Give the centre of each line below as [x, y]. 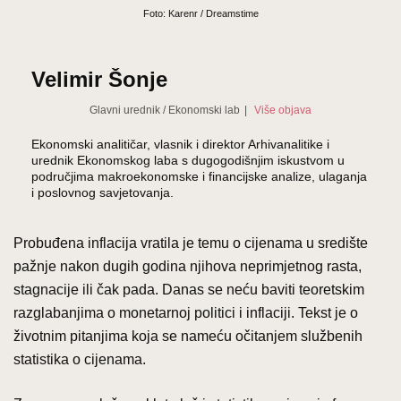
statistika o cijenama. [80, 359]
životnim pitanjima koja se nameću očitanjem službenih [188, 336]
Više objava [283, 110]
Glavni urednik [124, 110]
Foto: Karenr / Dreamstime [200, 13]
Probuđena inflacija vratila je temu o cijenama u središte [191, 243]
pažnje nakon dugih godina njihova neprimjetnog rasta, [188, 266]
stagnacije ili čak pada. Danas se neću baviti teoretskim [189, 289]
